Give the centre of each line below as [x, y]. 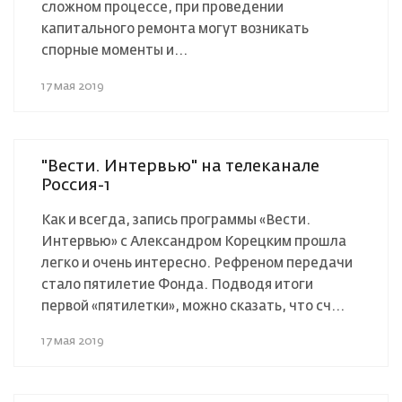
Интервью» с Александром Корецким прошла [194, 241]
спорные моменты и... [114, 50]
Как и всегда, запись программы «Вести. [176, 220]
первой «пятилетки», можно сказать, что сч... [193, 306]
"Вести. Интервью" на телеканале [180, 166]
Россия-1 [76, 185]
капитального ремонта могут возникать [175, 29]
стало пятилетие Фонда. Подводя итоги [177, 284]
